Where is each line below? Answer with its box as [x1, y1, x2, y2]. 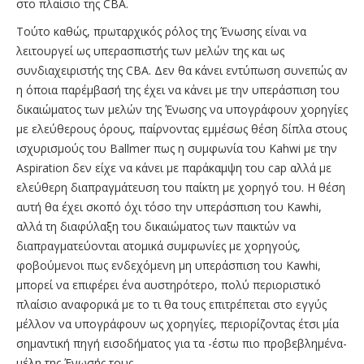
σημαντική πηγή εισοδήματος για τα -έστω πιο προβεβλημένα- [16, 336, 347, 352]
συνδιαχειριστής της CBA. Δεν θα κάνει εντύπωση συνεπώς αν [16, 63, 348, 79]
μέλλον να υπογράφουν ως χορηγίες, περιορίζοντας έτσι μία [16, 316, 339, 332]
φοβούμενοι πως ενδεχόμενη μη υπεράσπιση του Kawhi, [16, 258, 321, 274]
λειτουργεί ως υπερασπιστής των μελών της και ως [16, 43, 284, 59]
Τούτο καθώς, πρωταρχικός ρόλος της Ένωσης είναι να [16, 24, 306, 40]
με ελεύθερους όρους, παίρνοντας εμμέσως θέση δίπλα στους [16, 121, 347, 137]
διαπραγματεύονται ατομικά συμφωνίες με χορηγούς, [16, 238, 301, 254]
